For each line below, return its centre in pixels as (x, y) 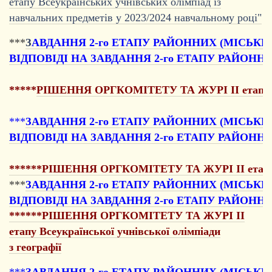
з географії (35, 247)
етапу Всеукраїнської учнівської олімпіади (115, 231)
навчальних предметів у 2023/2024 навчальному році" (135, 17)
